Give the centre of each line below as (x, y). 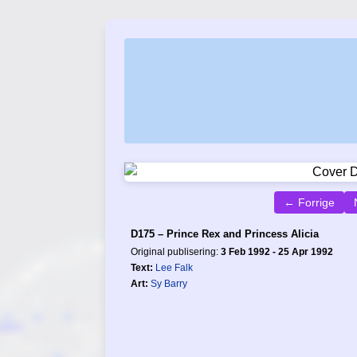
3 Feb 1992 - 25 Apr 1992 (277, 252)
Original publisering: (176, 252)
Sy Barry (169, 284)
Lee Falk (174, 268)
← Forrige (309, 202)
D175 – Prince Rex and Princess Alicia (225, 234)
